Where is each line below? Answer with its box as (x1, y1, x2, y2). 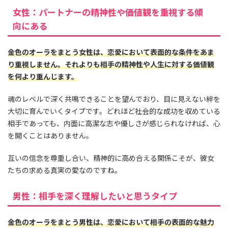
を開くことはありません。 (8, 130, 93, 141)
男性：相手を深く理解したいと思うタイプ (13, 189, 177, 203)
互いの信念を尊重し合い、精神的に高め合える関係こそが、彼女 (8, 153, 214, 163)
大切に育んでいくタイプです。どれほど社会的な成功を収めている (8, 106, 220, 117)
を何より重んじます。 (8, 71, 78, 82)
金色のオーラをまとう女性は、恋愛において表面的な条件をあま (8, 47, 214, 58)
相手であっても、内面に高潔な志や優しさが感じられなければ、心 (8, 118, 220, 129)
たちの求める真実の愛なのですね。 (8, 165, 122, 176)
